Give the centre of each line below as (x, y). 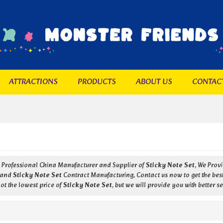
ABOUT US (154, 82)
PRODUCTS (97, 82)
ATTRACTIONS (33, 82)
